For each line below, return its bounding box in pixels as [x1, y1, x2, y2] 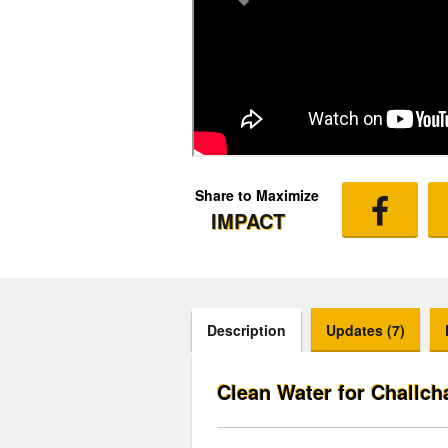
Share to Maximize [195, 185, 319, 205]
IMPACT [211, 206, 291, 235]
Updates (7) [326, 320, 405, 340]
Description [207, 320, 286, 340]
